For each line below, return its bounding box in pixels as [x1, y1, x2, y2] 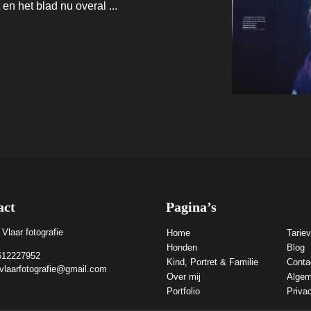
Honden [167, 242, 197, 253]
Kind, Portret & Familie [167, 256, 258, 267]
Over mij [167, 271, 201, 282]
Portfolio [167, 285, 200, 296]
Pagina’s [166, 199, 217, 215]
